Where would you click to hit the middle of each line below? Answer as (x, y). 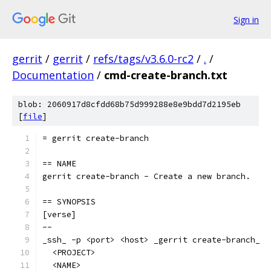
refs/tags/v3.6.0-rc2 (143, 59)
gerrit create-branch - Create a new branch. (146, 176)
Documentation (53, 75)
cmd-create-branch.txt (166, 75)
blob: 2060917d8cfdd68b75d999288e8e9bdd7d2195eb (129, 104)
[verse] (59, 214)
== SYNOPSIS (69, 202)
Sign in (246, 19)
